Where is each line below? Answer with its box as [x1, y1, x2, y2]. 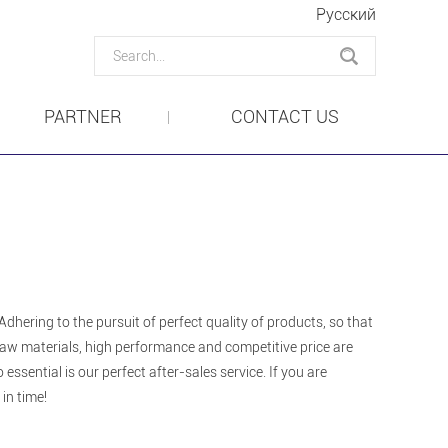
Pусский [316, 5, 376, 24]
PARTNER [43, 106, 122, 127]
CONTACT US [230, 106, 339, 127]
